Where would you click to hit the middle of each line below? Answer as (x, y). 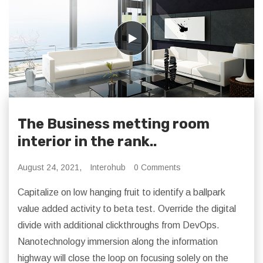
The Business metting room (114, 124)
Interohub (108, 167)
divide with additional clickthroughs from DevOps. (119, 225)
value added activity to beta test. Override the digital (127, 208)
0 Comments (157, 167)
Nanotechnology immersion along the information (118, 241)
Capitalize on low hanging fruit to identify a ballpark (122, 192)
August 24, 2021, (50, 167)
